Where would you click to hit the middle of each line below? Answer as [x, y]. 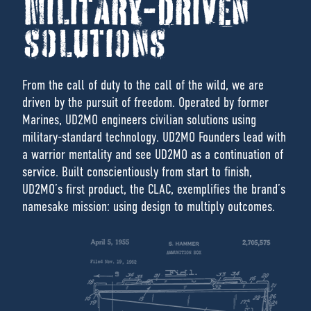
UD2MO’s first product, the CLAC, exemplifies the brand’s [154, 190]
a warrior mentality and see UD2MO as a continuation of [153, 155]
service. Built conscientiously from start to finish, [137, 172]
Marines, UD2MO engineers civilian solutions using [139, 120]
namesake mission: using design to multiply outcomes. [149, 207]
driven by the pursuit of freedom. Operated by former [145, 103]
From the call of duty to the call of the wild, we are [143, 85]
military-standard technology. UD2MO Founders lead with [154, 137]
